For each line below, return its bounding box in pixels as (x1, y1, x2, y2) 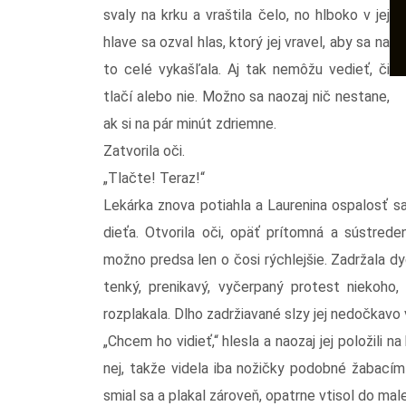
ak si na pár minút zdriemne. (103, 114, 276, 132)
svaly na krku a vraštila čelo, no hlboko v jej (103, 5, 390, 24)
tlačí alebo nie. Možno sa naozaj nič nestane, (103, 87, 390, 105)
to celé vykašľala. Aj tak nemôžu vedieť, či (103, 60, 390, 78)
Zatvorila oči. (103, 141, 185, 159)
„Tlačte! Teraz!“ (103, 169, 205, 187)
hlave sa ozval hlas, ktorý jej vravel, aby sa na (103, 33, 390, 51)
